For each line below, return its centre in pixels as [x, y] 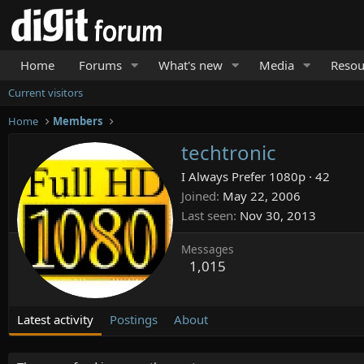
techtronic [229, 153]
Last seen [207, 216]
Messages [208, 249]
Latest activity [55, 319]
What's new [190, 65]
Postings [134, 319]
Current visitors [45, 93]
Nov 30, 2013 [278, 216]
